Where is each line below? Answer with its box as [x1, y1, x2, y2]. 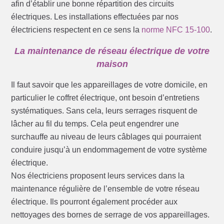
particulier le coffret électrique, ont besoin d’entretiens [11, 93, 200, 102]
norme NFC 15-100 [141, 25, 210, 34]
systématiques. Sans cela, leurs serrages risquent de [11, 106, 198, 115]
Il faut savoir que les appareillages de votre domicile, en [11, 80, 208, 89]
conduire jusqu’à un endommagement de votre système [11, 145, 207, 154]
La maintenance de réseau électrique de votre [14, 46, 209, 56]
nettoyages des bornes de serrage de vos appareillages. [11, 210, 210, 219]
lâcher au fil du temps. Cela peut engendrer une [11, 119, 179, 128]
